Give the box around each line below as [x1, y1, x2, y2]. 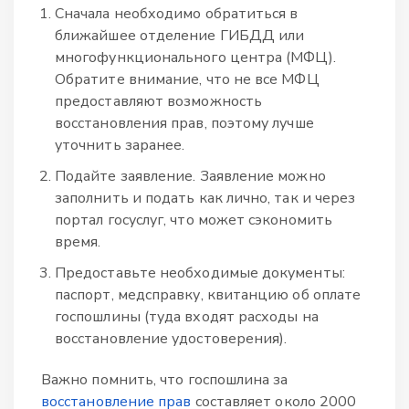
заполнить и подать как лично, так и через [55, 187, 356, 208]
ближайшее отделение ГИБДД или [55, 25, 305, 46]
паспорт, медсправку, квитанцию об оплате [55, 284, 362, 305]
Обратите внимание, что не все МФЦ [55, 68, 320, 89]
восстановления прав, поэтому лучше [55, 112, 314, 133]
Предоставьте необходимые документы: [55, 262, 345, 283]
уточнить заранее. [55, 134, 185, 155]
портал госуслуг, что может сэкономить [55, 209, 332, 230]
